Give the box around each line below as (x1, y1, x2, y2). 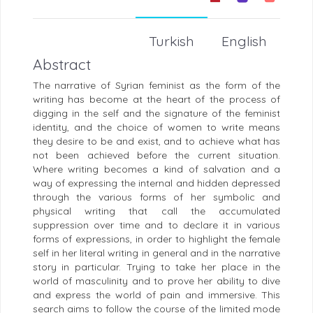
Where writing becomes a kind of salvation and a (32, 163, 281, 176)
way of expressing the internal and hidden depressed (32, 177, 281, 190)
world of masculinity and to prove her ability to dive (32, 275, 281, 288)
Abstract (32, 55, 91, 74)
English (221, 32, 267, 50)
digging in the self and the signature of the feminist (32, 107, 281, 120)
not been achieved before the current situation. (32, 149, 281, 162)
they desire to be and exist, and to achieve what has (32, 135, 281, 148)
